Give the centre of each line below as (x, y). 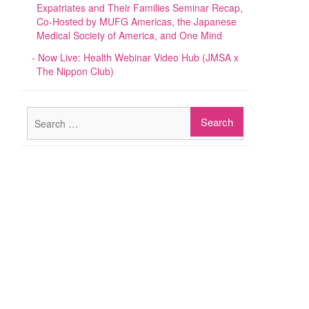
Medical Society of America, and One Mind (129, 36)
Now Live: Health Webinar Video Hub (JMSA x (138, 58)
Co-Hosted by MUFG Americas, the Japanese (137, 22)
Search (258, 113)
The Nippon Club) (75, 71)
